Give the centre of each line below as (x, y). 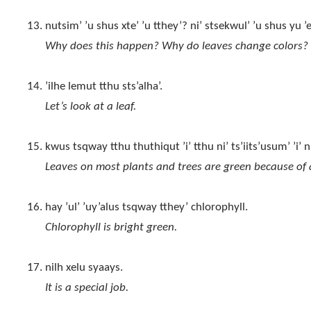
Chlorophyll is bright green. (111, 228)
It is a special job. (86, 288)
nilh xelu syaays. (84, 268)
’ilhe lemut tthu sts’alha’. (103, 87)
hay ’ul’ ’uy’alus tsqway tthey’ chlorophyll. (146, 208)
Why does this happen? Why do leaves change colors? (176, 47)
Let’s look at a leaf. (90, 107)
